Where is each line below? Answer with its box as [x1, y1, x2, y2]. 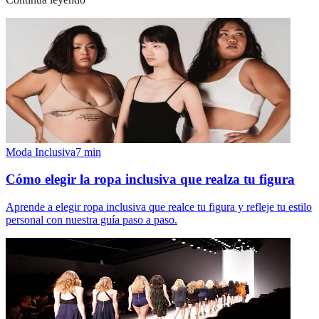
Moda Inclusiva [6, 145, 75, 158]
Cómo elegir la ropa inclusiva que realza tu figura [6, 172, 295, 187]
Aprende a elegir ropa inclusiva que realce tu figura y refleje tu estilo [6, 201, 312, 214]
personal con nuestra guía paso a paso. [6, 214, 177, 226]
